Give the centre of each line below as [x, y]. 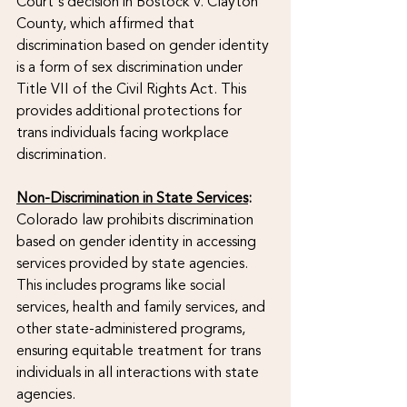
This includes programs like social [123, 285]
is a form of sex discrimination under [131, 67]
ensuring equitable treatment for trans [140, 350]
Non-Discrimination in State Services [132, 198]
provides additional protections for [131, 110]
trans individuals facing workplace [124, 132]
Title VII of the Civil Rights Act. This [133, 89]
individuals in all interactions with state [139, 372]
